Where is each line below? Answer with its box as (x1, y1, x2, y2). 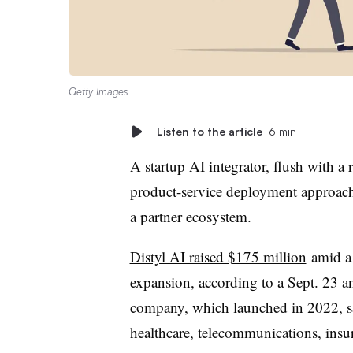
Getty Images (69, 84, 128, 98)
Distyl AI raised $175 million (129, 246, 307, 266)
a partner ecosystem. (129, 206, 251, 226)
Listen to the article (156, 124, 262, 138)
